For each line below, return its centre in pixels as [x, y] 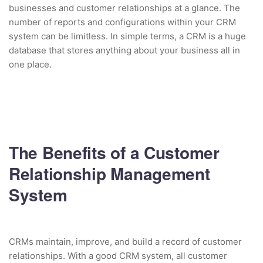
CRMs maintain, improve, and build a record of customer [125, 241]
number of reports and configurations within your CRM [122, 22]
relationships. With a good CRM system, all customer [118, 255]
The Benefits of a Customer [114, 152]
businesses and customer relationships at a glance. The [124, 8]
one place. [30, 64]
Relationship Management [109, 173]
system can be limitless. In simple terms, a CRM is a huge [127, 36]
